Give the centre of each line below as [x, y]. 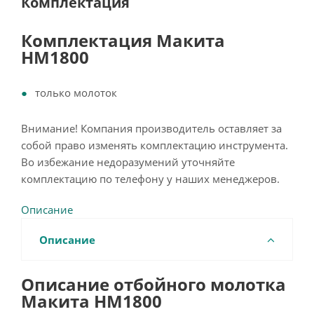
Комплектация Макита [123, 40]
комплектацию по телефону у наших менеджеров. [150, 179]
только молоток [76, 93]
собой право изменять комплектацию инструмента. [155, 145]
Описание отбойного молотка [153, 284]
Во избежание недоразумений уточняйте [128, 162]
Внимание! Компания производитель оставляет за [151, 128]
